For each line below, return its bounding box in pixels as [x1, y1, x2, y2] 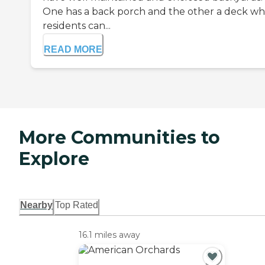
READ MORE [44, 44, 102, 55]
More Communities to [19, 127, 220, 149]
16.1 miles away [78, 230, 140, 241]
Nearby [20, 200, 53, 211]
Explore [19, 148, 89, 170]
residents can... [43, 20, 111, 32]
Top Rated [55, 200, 98, 211]
